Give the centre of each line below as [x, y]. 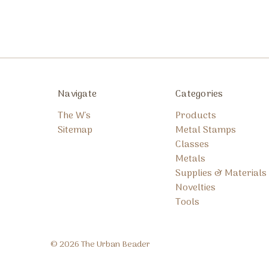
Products [196, 116]
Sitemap [75, 131]
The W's [74, 116]
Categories [199, 94]
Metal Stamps [206, 131]
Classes [192, 145]
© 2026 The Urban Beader [100, 245]
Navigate [77, 94]
